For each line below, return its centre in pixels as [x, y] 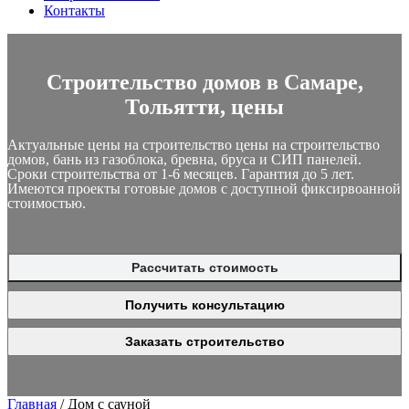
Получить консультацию [204, 304]
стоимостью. [47, 204]
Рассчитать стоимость [204, 268]
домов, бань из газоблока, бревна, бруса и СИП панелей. [184, 160]
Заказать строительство [204, 342]
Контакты [74, 11]
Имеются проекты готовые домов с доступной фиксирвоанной [204, 189]
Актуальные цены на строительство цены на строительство [194, 145]
